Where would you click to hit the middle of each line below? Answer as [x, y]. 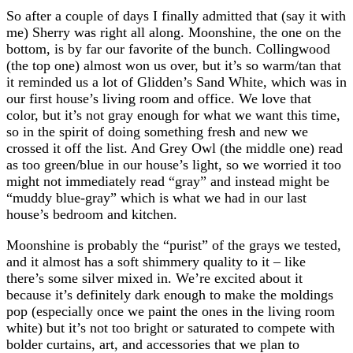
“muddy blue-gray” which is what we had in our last [156, 197]
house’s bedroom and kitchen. [92, 214]
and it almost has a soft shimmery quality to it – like [156, 261]
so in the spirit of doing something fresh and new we [157, 131]
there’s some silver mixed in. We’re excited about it [154, 278]
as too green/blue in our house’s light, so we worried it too [174, 164]
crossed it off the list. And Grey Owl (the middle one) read [175, 148]
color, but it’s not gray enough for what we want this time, [173, 115]
